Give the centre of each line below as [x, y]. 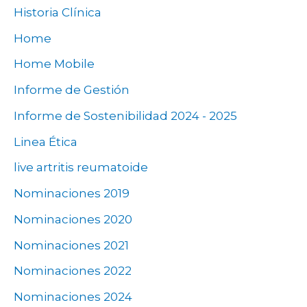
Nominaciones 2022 [73, 271]
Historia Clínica [58, 12]
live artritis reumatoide [81, 168]
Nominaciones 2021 [71, 245]
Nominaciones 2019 [72, 194]
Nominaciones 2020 [73, 219]
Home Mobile [54, 64]
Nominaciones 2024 [73, 297]
